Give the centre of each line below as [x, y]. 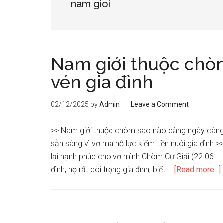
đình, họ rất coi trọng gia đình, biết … [112, 169]
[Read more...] [197, 169]
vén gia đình [102, 82]
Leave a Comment [160, 104]
